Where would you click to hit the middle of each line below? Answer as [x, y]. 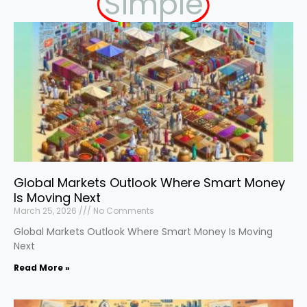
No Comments [123, 210]
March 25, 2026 [46, 210]
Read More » [42, 267]
